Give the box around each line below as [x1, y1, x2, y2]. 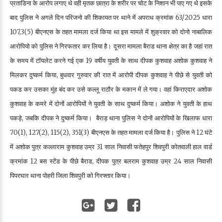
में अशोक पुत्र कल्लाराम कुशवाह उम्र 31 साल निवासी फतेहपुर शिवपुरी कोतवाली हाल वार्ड [10, 142, 212, 151]
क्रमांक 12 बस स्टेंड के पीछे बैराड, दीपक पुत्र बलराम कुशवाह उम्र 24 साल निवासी [10, 157, 212, 166]
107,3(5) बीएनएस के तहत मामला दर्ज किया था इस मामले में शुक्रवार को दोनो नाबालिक [10, 27, 212, 36]
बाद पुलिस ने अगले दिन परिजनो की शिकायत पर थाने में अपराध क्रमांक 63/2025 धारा [10, 13, 212, 22]
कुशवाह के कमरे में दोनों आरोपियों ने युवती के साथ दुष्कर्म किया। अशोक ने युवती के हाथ [10, 99, 212, 108]
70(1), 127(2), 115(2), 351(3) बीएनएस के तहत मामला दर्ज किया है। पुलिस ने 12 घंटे [10, 128, 212, 137]
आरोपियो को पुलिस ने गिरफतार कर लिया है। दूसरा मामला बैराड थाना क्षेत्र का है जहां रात [10, 42, 212, 51]
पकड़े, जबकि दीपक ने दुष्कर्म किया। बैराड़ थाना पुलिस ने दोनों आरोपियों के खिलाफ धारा [10, 113, 212, 122]
